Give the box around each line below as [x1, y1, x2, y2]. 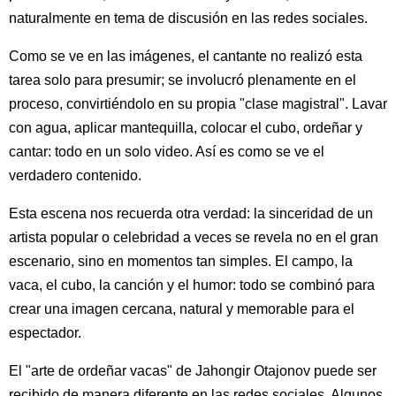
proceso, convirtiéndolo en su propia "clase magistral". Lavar [9, 95, 387, 111]
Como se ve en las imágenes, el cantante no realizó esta [9, 48, 362, 64]
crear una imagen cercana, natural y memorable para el [9, 301, 354, 316]
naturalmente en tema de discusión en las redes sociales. [9, 10, 368, 26]
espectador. [9, 324, 81, 340]
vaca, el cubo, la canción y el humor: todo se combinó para [9, 277, 375, 293]
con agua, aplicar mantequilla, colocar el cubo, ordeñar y [9, 119, 362, 135]
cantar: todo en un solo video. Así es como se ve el [9, 143, 324, 159]
